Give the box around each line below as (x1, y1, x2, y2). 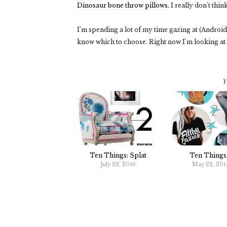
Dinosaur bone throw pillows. (77, 2, 169, 9)
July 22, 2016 (100, 161, 136, 168)
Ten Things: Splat (89, 152, 146, 160)
